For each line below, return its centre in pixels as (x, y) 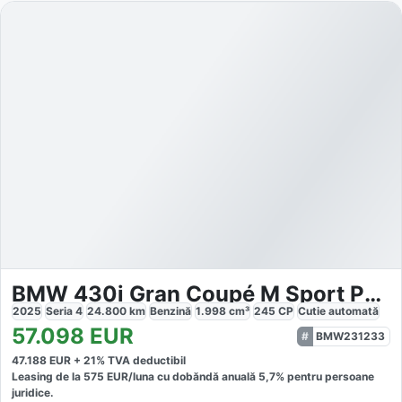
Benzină (170, 311)
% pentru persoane (325, 377)
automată (354, 311)
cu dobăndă (187, 377)
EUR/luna (129, 377)
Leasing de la (48, 377)
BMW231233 (350, 336)
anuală (240, 377)
